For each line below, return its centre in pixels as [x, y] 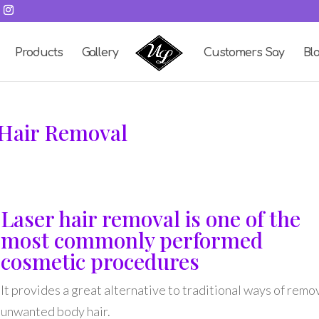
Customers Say [244, 53]
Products [39, 53]
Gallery [100, 53]
